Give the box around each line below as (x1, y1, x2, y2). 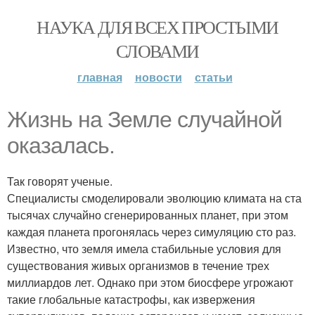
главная (77, 69, 122, 85)
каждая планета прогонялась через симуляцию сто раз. (7, 224, 296, 240)
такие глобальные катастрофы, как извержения (7, 291, 255, 307)
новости (134, 69, 182, 85)
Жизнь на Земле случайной (7, 107, 282, 132)
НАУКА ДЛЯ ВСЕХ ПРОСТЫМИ (37, 15, 278, 39)
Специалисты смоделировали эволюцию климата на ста (7, 190, 302, 206)
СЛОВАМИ (116, 39, 199, 63)
